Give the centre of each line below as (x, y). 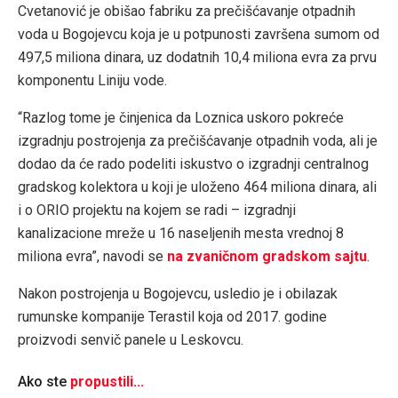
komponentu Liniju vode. (92, 81)
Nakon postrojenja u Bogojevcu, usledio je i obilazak (178, 294)
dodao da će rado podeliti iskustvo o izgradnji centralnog (193, 164)
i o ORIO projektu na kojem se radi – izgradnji (157, 211)
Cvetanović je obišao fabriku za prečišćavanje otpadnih (187, 12)
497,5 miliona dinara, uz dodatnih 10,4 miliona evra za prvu (197, 58)
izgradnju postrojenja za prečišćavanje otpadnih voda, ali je (198, 141)
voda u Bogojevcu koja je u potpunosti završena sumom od (199, 35)
